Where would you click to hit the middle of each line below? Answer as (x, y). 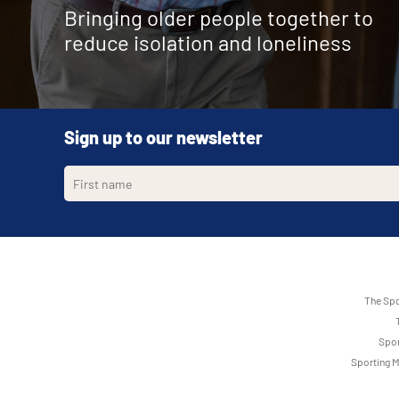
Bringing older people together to (219, 17)
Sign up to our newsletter (163, 137)
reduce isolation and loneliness (208, 42)
